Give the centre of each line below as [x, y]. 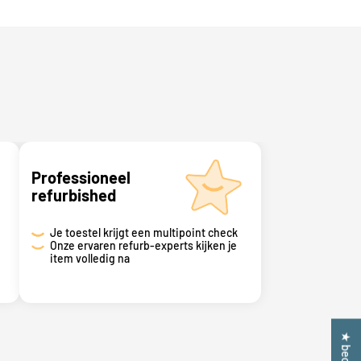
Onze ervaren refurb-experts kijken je [143, 245]
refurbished [74, 195]
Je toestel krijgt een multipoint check [143, 232]
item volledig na [89, 258]
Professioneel [81, 177]
